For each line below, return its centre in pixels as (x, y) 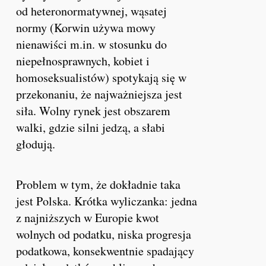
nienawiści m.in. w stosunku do (92, 44)
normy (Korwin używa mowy (86, 27)
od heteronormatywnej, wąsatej (92, 11)
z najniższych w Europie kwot (88, 217)
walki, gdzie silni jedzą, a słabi (91, 127)
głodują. (36, 144)
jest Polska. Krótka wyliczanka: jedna (107, 201)
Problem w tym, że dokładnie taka (99, 184)
